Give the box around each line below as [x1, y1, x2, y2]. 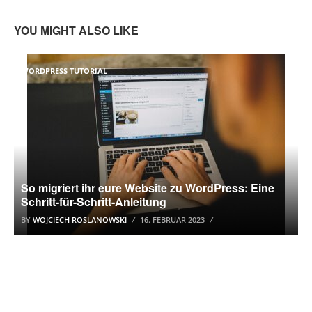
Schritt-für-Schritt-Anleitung [21, 193, 166, 210]
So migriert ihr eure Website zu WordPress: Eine [21, 179, 274, 196]
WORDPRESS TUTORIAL [21, 65, 107, 76]
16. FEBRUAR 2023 [140, 214, 205, 225]
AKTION [21, 263, 51, 274]
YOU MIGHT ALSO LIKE [14, 22, 139, 38]
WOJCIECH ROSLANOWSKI [33, 214, 127, 225]
